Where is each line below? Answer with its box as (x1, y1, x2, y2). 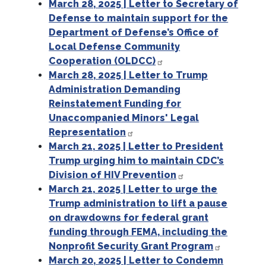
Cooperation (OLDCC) (49, 55, 156, 67)
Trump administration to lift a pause (49, 198, 228, 210)
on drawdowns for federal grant (49, 212, 209, 224)
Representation (49, 126, 126, 138)
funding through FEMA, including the (49, 226, 228, 238)
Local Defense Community (49, 41, 180, 53)
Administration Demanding (49, 84, 181, 96)
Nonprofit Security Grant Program (49, 240, 214, 252)
